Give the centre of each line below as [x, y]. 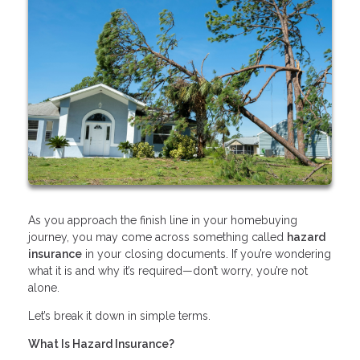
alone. [44, 287]
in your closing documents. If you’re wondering [207, 254]
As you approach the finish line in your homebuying [163, 220]
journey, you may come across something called [157, 237]
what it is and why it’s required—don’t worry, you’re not [168, 270]
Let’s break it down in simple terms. [119, 315]
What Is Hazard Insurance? [101, 344]
